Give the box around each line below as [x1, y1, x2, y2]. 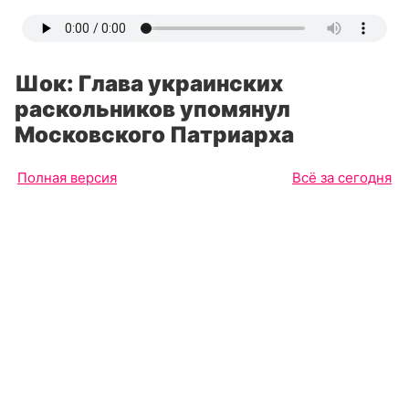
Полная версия [17, 169, 117, 186]
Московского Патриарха [15, 121, 294, 148]
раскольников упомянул [15, 96, 290, 122]
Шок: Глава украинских [15, 70, 283, 97]
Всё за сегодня [292, 169, 392, 186]
